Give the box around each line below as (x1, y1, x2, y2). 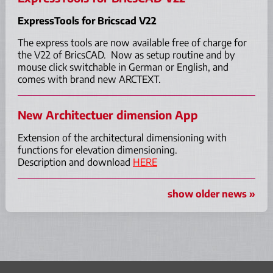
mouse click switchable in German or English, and (17, 60, 229, 73)
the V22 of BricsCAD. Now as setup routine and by (17, 48, 235, 61)
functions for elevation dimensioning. (17, 143, 177, 156)
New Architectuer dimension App (17, 107, 198, 122)
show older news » (168, 187, 256, 200)
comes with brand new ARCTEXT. (17, 73, 161, 85)
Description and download (17, 155, 133, 168)
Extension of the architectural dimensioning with (17, 131, 227, 144)
